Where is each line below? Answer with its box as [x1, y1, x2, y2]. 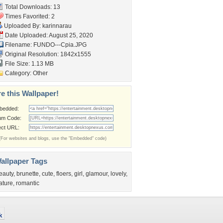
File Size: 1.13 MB [3, 60, 54, 67]
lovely [111, 170, 126, 177]
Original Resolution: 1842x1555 [3, 51, 91, 58]
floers [56, 170, 71, 177]
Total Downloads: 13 [3, 3, 60, 10]
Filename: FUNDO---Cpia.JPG [3, 41, 87, 48]
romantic [16, 180, 39, 187]
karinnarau [42, 22, 72, 29]
